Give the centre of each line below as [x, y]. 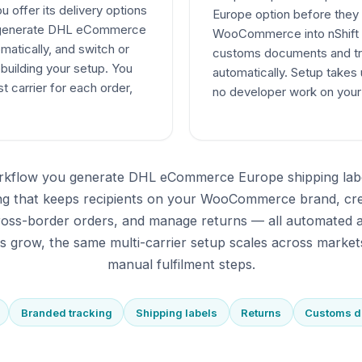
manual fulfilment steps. [181, 265]
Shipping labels [176, 312]
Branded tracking [66, 312]
